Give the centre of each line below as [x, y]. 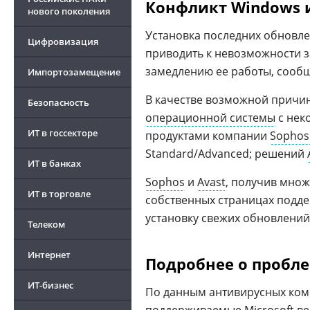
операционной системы [210, 118]
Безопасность [58, 102]
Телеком [46, 224]
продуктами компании [208, 136]
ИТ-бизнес [51, 285]
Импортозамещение [74, 72]
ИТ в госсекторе [63, 133]
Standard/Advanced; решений [226, 154]
